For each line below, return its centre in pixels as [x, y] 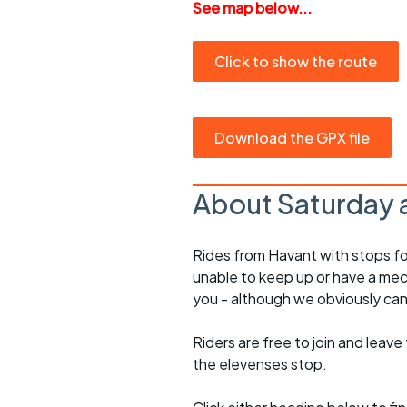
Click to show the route [296, 61]
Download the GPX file [292, 138]
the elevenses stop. [260, 364]
